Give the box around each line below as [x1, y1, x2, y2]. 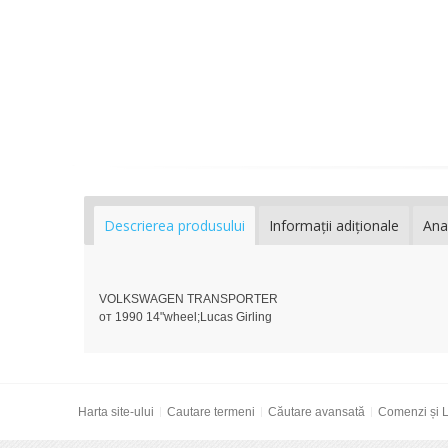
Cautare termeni [166, 405, 255, 420]
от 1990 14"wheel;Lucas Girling [99, 310, 272, 325]
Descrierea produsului [104, 216, 245, 236]
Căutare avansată [267, 405, 365, 420]
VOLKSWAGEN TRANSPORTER [99, 292, 278, 307]
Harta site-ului [77, 405, 154, 420]
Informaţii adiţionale [269, 216, 399, 236]
